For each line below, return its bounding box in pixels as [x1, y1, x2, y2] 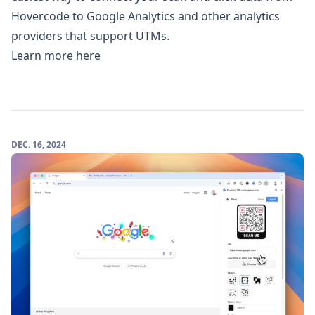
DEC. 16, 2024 [11, 139, 66, 151]
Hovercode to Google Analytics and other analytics [11, 8, 280, 25]
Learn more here [11, 48, 101, 64]
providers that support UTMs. [11, 28, 169, 44]
